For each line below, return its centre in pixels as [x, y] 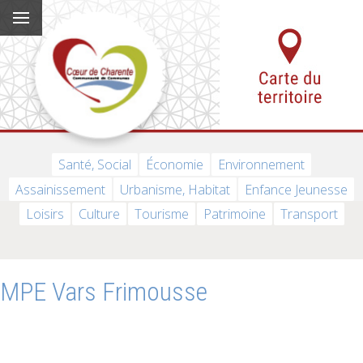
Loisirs [45, 214]
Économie [175, 165]
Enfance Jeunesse [296, 189]
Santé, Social [95, 165]
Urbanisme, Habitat [175, 189]
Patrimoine [234, 214]
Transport [309, 214]
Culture [99, 214]
